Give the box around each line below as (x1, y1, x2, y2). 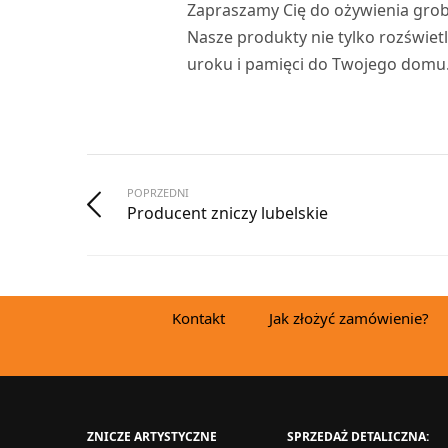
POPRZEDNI (127, 184, 189, 200)
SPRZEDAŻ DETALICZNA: (287, 427, 429, 445)
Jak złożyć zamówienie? (269, 307, 429, 328)
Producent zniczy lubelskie (127, 201, 328, 224)
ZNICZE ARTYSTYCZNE (87, 427, 217, 445)
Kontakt (172, 307, 225, 328)
